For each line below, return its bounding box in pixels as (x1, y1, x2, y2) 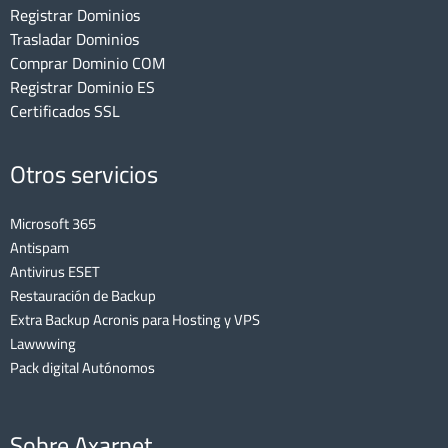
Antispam (10, 233, 69, 261)
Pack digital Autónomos (10, 353, 155, 381)
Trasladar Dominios (10, 23, 139, 54)
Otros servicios (10, 151, 158, 197)
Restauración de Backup (10, 281, 156, 309)
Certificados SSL (10, 95, 120, 126)
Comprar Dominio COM (10, 47, 165, 78)
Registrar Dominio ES (10, 71, 155, 102)
